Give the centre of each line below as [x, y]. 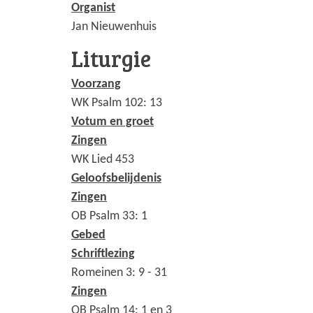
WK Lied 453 [103, 159]
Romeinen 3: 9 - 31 [119, 272]
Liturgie [111, 58]
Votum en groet [112, 122]
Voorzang [96, 84]
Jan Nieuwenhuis [114, 27]
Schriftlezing [103, 254]
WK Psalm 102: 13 [117, 103]
